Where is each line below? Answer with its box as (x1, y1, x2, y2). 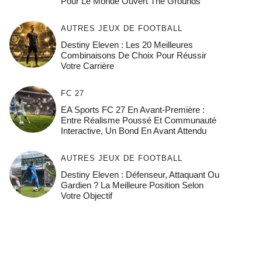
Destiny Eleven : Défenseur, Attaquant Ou (60, 169, 219, 180)
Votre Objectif (60, 190, 112, 201)
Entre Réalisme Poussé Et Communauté (60, 115, 216, 125)
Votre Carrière (60, 60, 114, 71)
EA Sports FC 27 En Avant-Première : (60, 104, 205, 115)
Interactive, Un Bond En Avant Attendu (60, 125, 206, 136)
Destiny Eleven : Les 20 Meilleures (60, 39, 193, 50)
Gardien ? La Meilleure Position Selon (60, 180, 204, 190)
